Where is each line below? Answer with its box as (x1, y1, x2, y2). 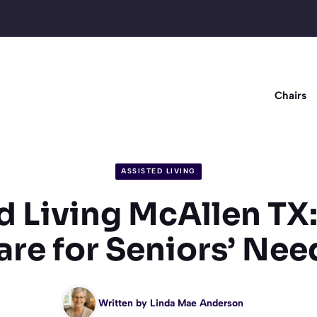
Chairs (275, 89, 306, 102)
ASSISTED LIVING (121, 166, 196, 176)
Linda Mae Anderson (149, 297, 243, 310)
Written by (98, 297, 150, 310)
